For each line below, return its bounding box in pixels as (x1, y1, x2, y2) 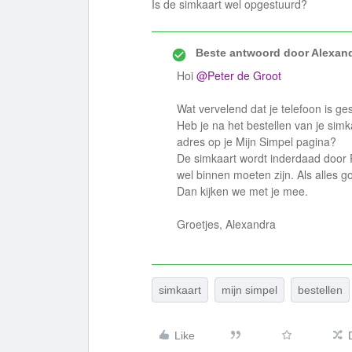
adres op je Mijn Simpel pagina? (177, 134, 336, 149)
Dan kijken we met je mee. (177, 183, 308, 199)
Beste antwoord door (196, 46, 309, 59)
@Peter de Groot (196, 68, 281, 83)
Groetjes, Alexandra (177, 216, 276, 232)
